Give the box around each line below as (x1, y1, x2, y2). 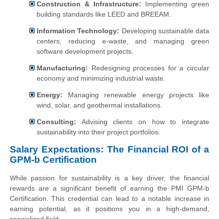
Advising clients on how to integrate (76, 117, 209, 126)
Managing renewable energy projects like (63, 91, 209, 99)
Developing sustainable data (119, 27, 209, 35)
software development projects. (37, 47, 133, 56)
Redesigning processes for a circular (88, 64, 209, 72)
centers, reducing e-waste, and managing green (37, 37, 209, 45)
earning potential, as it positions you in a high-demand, (10, 205, 209, 213)
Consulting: (37, 117, 76, 126)
